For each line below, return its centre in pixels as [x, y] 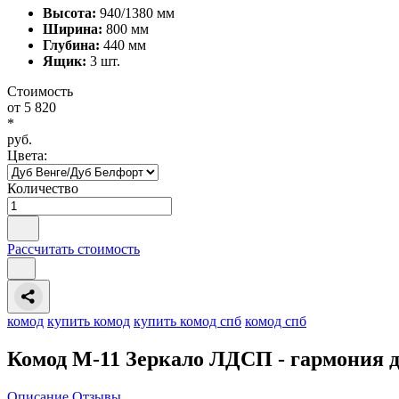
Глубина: [71, 45]
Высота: [69, 12]
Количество [43, 188]
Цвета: [27, 155]
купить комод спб [187, 321]
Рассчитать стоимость [73, 248]
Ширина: [73, 28]
